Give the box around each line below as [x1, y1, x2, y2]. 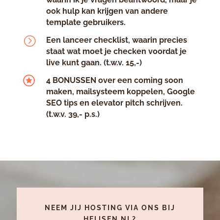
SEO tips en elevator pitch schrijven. [46, 98, 183, 108]
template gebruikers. [46, 17, 128, 27]
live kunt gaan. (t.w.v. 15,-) [46, 57, 142, 67]
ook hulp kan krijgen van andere [46, 6, 168, 16]
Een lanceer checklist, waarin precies [46, 35, 187, 45]
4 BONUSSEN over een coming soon [46, 75, 183, 85]
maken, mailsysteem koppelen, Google [46, 86, 195, 96]
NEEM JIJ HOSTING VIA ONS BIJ [44, 203, 175, 212]
